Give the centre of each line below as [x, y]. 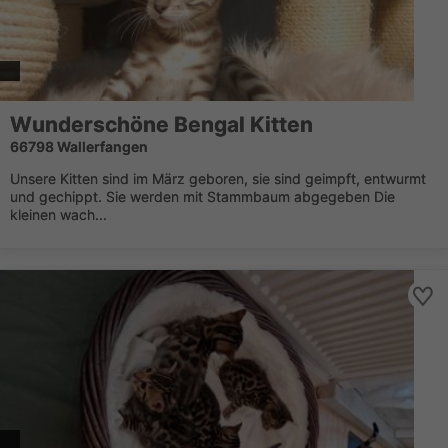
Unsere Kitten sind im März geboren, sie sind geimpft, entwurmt [218, 178]
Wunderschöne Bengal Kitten [161, 124]
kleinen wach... [58, 214]
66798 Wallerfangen [79, 146]
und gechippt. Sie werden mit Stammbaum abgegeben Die [202, 196]
